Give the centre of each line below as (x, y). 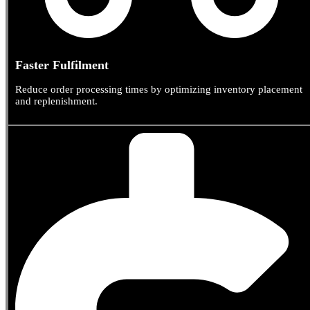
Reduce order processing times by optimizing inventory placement (159, 90)
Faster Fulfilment (62, 65)
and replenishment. (56, 101)
